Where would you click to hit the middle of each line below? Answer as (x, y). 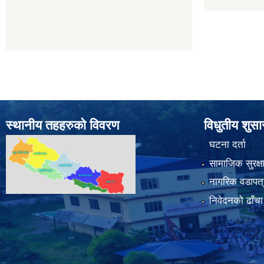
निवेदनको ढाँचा (236, 200)
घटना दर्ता (227, 145)
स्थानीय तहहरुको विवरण (62, 125)
